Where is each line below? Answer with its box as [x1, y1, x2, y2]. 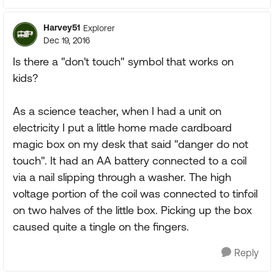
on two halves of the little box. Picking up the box [13, 204, 252, 217]
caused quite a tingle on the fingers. [13, 220, 189, 233]
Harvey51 [43, 23, 80, 32]
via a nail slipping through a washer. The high [13, 171, 231, 183]
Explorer [83, 23, 115, 33]
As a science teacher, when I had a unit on [13, 105, 221, 117]
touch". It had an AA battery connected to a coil [13, 154, 246, 167]
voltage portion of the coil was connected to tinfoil [13, 187, 257, 200]
